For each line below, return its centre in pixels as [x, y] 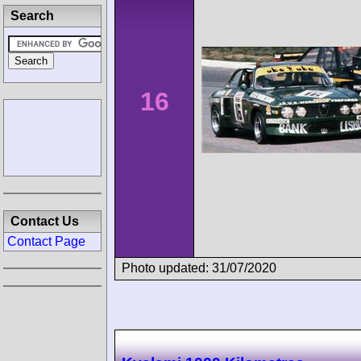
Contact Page [46, 241]
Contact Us [45, 221]
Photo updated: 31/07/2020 [199, 268]
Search [32, 16]
